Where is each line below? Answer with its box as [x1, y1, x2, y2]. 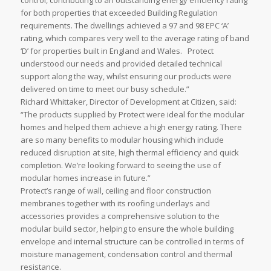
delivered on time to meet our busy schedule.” [20, 83, 189, 95]
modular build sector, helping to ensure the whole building [20, 223, 233, 235]
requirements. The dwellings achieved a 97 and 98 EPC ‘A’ [20, 20, 229, 31]
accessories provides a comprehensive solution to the [20, 211, 220, 222]
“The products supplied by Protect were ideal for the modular [20, 109, 244, 120]
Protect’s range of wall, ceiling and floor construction [20, 185, 211, 197]
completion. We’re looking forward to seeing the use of [20, 160, 221, 171]
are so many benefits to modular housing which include [20, 134, 224, 146]
